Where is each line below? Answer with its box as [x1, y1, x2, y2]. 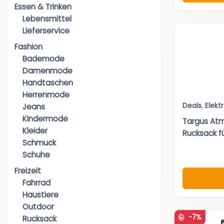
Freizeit [14, 165, 41, 176]
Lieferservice [22, 25, 69, 36]
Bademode [22, 53, 64, 64]
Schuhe [22, 149, 50, 160]
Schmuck [22, 137, 56, 148]
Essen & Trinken [14, 1, 71, 12]
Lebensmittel [22, 13, 71, 24]
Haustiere [22, 189, 58, 200]
